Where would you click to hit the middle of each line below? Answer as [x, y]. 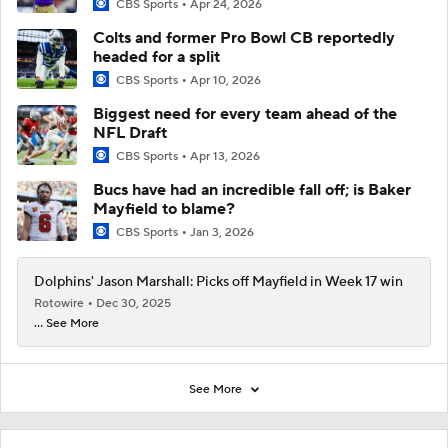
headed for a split [156, 57]
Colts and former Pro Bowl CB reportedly [244, 38]
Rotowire [60, 304]
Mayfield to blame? [164, 209]
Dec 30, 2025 [133, 304]
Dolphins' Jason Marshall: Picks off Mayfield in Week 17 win [218, 282]
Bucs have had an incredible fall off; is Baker [252, 190]
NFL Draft [130, 133]
